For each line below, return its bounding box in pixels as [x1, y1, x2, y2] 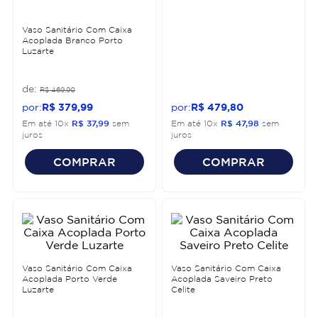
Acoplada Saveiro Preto [171, 273, 273, 283]
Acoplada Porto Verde [22, 273, 117, 283]
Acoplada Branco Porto [22, 35, 123, 45]
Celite [171, 284, 195, 294]
